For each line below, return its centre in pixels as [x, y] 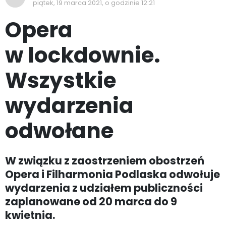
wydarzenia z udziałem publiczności [104, 188]
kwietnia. [30, 215]
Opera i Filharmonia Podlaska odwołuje [112, 174]
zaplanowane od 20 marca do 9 [91, 202]
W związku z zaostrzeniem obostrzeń [105, 161]
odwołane [59, 131]
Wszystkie [61, 80]
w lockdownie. [83, 55]
